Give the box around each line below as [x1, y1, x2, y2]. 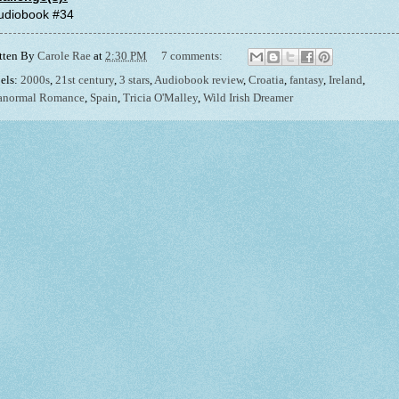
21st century [55, 74, 114, 87]
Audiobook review [154, 74, 243, 87]
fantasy [289, 74, 323, 87]
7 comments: [160, 50, 225, 63]
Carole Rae [37, 50, 91, 63]
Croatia [248, 74, 284, 87]
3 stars [119, 74, 150, 87]
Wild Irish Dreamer [203, 92, 293, 105]
